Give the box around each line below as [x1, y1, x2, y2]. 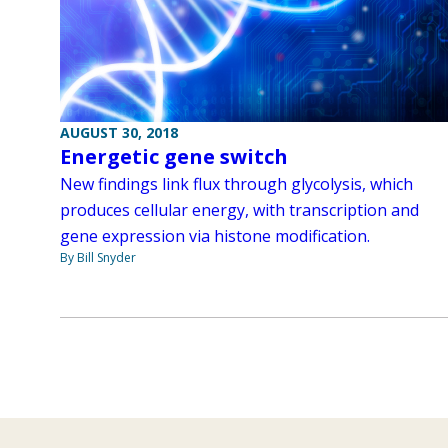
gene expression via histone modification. [60, 224, 370, 247]
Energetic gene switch [60, 142, 288, 170]
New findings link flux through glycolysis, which [60, 172, 413, 195]
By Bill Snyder [60, 248, 136, 266]
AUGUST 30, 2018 [60, 122, 178, 142]
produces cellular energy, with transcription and [60, 198, 419, 221]
